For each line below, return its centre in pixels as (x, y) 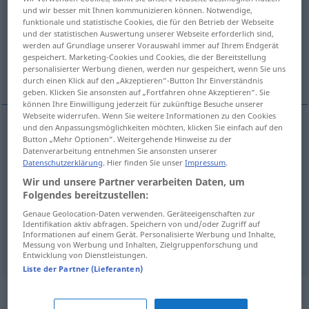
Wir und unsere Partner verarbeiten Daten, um (134, 181)
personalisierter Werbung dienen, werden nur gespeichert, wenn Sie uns (154, 68)
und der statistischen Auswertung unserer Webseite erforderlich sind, (149, 33)
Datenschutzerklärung (63, 162)
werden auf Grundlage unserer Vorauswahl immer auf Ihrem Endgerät (151, 45)
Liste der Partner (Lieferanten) (83, 268)
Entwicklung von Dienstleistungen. (86, 255)
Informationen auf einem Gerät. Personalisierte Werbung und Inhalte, (150, 234)
